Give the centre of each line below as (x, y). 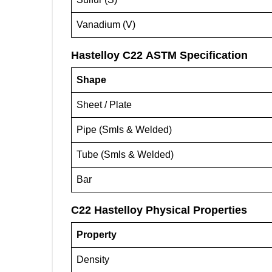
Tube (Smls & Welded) (125, 155)
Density (93, 260)
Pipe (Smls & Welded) (124, 130)
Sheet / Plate (104, 105)
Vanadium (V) (106, 25)
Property (97, 235)
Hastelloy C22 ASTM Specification (159, 55)
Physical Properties (196, 210)
